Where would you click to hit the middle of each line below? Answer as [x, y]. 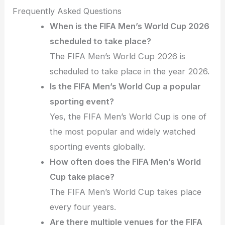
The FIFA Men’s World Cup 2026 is [118, 57]
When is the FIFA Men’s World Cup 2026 [130, 26]
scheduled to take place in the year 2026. [130, 72]
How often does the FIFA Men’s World [126, 162]
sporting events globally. [98, 147]
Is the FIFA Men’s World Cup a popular [126, 87]
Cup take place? [82, 177]
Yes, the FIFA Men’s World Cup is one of [128, 117]
